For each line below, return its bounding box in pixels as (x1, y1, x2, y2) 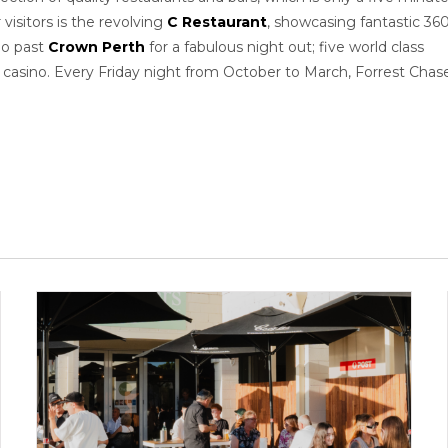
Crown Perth (48, 38, 145, 57)
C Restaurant (167, 13, 267, 32)
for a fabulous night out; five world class (145, 38, 424, 57)
